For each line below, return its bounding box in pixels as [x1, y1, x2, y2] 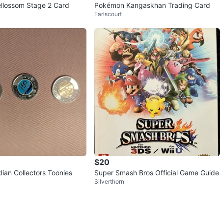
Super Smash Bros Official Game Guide [94, 168, 219, 177]
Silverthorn [94, 177, 124, 185]
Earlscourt [94, 10, 122, 18]
